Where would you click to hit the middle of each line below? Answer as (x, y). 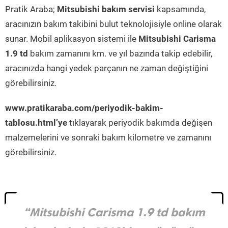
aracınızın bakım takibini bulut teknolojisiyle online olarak (113, 24)
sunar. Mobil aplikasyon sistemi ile (72, 39)
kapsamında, (180, 9)
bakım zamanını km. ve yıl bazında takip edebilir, (120, 54)
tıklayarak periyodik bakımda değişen (140, 123)
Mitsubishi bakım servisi (106, 9)
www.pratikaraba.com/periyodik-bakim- (84, 108)
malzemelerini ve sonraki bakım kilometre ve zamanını (108, 138)
